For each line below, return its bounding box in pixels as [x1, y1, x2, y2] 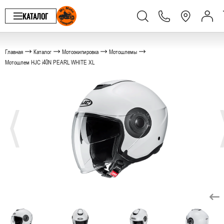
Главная [5, 47, 23, 55]
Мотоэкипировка [62, 47, 98, 55]
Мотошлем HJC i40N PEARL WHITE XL [5, 58, 94, 66]
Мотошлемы [109, 47, 137, 55]
